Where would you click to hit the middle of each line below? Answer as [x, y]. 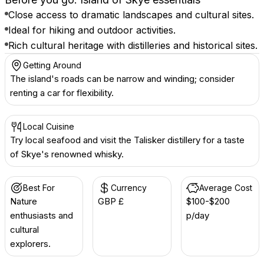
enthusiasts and [42, 215]
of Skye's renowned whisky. [67, 154]
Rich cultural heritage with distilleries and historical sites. [133, 45]
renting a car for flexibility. [62, 93]
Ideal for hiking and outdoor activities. [92, 30]
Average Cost [225, 188]
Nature [24, 201]
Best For [39, 188]
